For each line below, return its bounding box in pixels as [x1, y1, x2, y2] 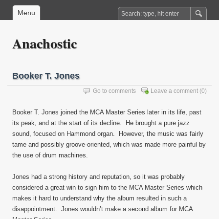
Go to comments [93, 88, 136, 94]
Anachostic [12, 33, 77, 53]
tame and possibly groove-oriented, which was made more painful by [12, 141, 206, 148]
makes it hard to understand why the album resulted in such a [12, 195, 187, 202]
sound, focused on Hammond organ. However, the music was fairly [12, 130, 203, 137]
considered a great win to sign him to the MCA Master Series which [12, 184, 202, 191]
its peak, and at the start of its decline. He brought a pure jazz [12, 119, 190, 127]
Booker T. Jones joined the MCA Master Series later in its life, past [12, 109, 201, 116]
